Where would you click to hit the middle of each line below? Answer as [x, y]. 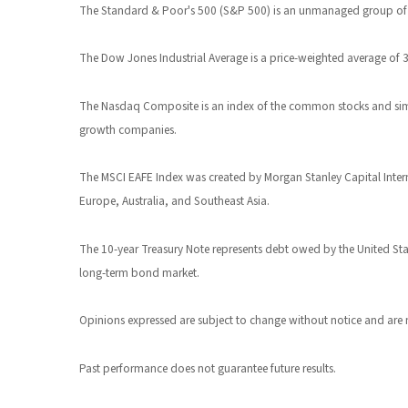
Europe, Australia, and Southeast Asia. [174, 201]
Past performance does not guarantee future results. [208, 368]
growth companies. [128, 130]
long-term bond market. [139, 273]
